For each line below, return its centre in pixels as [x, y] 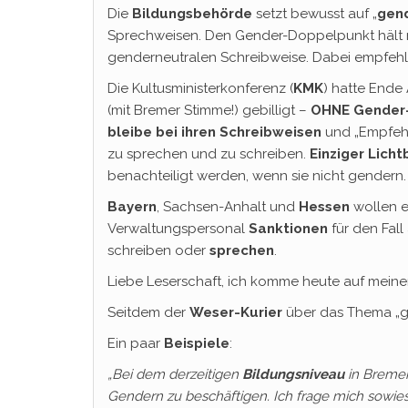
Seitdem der [148, 312]
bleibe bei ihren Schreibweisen [214, 132]
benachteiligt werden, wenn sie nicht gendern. [257, 176]
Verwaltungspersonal [178, 229]
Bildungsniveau [293, 374]
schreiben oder [158, 250]
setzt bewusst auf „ [315, 14]
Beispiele [197, 343]
